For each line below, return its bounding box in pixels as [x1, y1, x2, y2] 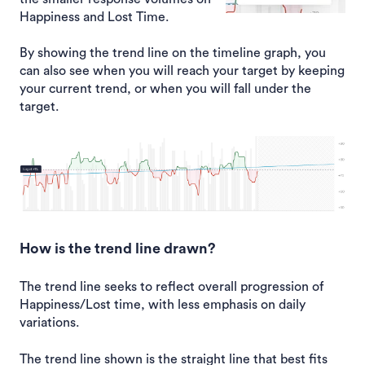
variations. [20, 316, 82, 330]
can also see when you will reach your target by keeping [20, 64, 345, 78]
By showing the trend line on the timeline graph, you [20, 46, 326, 60]
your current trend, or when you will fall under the [20, 82, 311, 96]
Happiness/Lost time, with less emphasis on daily [20, 298, 306, 312]
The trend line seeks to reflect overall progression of [20, 280, 323, 294]
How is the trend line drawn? [20, 240, 216, 256]
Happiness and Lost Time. [20, 11, 169, 24]
